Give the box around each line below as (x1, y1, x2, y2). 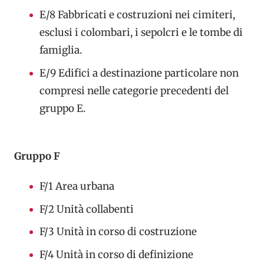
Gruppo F (14, 150, 60, 163)
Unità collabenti (56, 202, 134, 216)
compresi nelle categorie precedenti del (39, 84, 229, 97)
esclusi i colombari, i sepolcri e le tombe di (39, 26, 243, 39)
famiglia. (39, 44, 82, 57)
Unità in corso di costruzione (56, 225, 197, 239)
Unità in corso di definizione (55, 247, 193, 261)
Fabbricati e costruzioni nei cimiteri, (57, 8, 235, 22)
